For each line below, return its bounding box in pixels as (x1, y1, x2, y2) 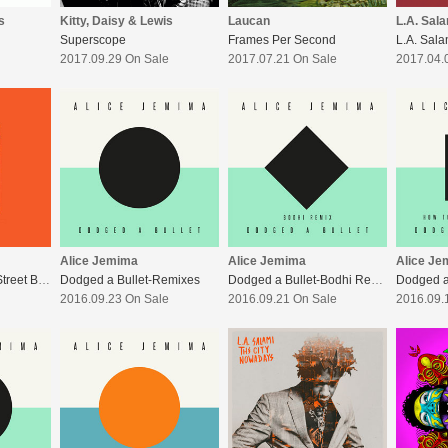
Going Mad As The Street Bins (38, 273, 50, 288)
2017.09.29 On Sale (60, 52, 169, 67)
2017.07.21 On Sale (228, 52, 337, 67)
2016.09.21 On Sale (228, 292, 337, 307)
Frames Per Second (228, 33, 336, 48)
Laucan (228, 14, 270, 29)
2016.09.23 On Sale (60, 292, 169, 307)
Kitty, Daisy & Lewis (60, 14, 173, 29)
